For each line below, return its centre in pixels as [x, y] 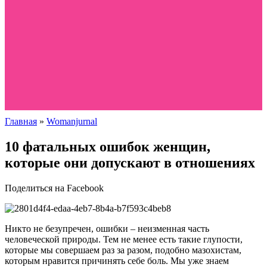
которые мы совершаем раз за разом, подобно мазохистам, [123, 250]
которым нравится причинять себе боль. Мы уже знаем [117, 260]
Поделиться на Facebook [54, 188]
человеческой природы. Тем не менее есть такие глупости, [124, 239]
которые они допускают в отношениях [130, 162]
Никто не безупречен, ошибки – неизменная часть [107, 228]
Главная [21, 121]
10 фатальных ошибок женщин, [108, 146]
